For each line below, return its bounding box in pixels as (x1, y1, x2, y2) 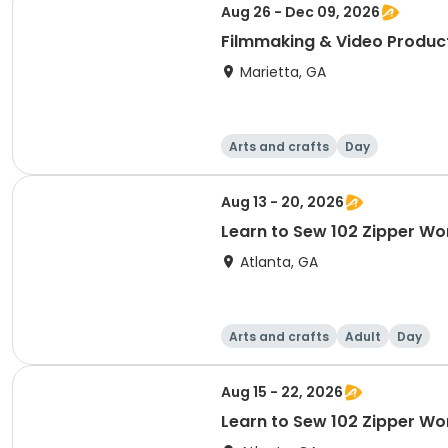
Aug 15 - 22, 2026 (221, 382, 343, 402)
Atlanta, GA (240, 252, 318, 272)
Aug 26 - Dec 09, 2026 (221, 2, 380, 22)
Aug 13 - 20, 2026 (221, 192, 344, 212)
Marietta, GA (240, 62, 326, 82)
